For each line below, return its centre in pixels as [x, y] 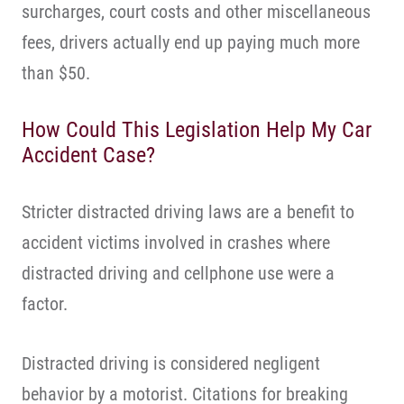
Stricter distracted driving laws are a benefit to [188, 212]
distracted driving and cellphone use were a [178, 273]
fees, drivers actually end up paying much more [191, 42]
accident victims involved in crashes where [176, 243]
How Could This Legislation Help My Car [197, 130]
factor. [45, 304]
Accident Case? [88, 155]
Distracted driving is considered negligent [171, 363]
